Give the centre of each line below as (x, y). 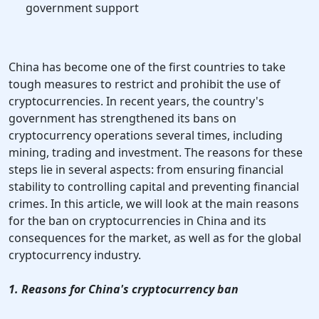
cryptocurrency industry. (75, 255)
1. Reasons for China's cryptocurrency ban (124, 289)
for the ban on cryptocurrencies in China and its (137, 221)
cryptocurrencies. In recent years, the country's (136, 101)
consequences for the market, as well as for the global (155, 238)
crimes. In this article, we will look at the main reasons (154, 204)
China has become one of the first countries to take (147, 67)
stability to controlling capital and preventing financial (154, 187)
